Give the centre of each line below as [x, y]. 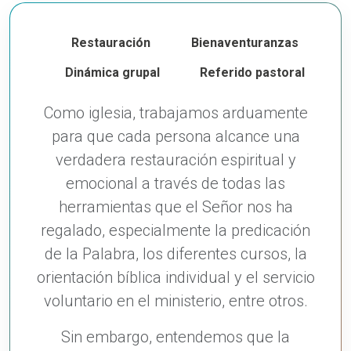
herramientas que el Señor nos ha [175, 206]
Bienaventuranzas [244, 43]
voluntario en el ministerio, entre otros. [175, 300]
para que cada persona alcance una [175, 136]
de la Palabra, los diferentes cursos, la [175, 253]
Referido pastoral [253, 73]
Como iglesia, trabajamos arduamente [175, 112]
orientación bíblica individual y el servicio [175, 277]
